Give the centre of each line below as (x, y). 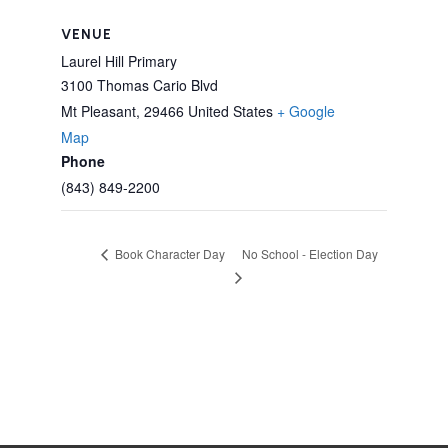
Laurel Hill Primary (118, 61)
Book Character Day (168, 254)
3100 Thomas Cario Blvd (139, 85)
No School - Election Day (310, 253)
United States (230, 111)
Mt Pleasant (98, 111)
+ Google (305, 111)
